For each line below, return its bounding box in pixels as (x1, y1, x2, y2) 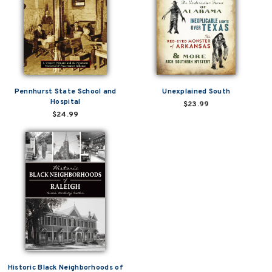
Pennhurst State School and (14, 86, 117, 97)
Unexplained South (162, 86, 231, 97)
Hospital (50, 97, 81, 107)
